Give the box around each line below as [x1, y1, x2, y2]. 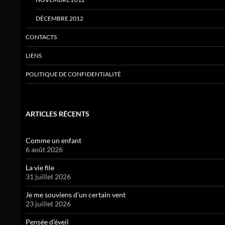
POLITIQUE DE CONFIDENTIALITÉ [26, 70, 121, 78]
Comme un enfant [26, 136, 81, 145]
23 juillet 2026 [26, 199, 71, 208]
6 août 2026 [26, 145, 63, 154]
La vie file [26, 163, 54, 172]
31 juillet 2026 [26, 172, 71, 181]
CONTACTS [26, 33, 57, 41]
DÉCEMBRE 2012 [36, 15, 83, 23]
